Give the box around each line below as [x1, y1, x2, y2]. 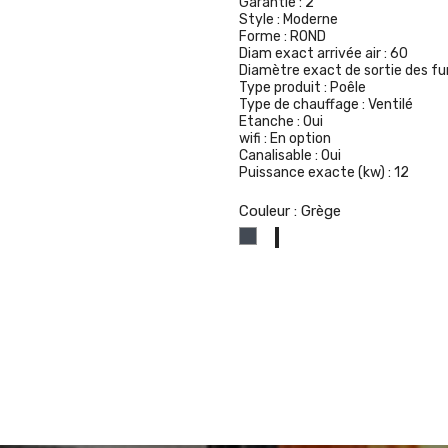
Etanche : [239, 113, 303, 130]
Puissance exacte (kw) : [239, 164, 394, 181]
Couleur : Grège [239, 202, 341, 220]
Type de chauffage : [239, 96, 368, 113]
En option [270, 130, 331, 147]
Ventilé [368, 96, 413, 113]
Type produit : [239, 79, 330, 96]
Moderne [283, 11, 338, 28]
